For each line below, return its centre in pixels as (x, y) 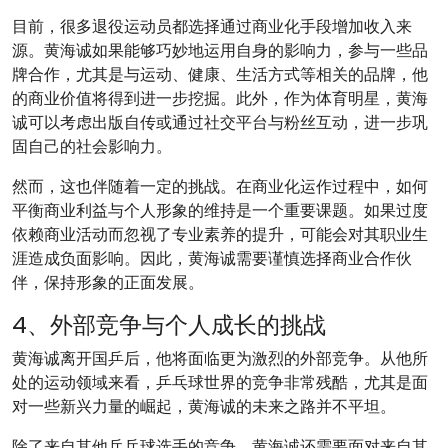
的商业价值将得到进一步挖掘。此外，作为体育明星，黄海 (220, 98)
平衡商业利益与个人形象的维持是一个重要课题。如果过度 (220, 210)
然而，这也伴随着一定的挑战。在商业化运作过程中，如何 (220, 186)
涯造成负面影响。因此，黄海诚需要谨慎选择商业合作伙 (212, 258)
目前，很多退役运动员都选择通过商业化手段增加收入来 (212, 26)
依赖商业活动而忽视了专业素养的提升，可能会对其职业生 (220, 234)
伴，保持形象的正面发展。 (108, 282)
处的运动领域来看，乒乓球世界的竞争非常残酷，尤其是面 (220, 382)
